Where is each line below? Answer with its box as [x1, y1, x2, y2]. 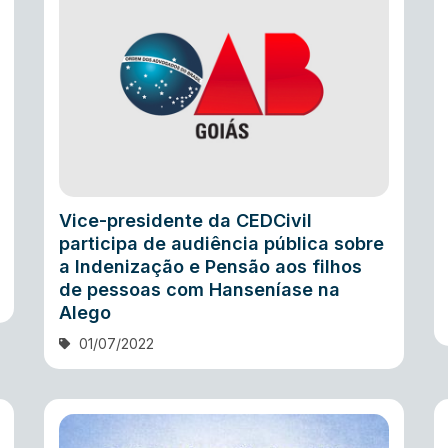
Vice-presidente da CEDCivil [59, 210, 312, 232]
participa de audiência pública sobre [59, 233, 384, 255]
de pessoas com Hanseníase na [59, 279, 340, 301]
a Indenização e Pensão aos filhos [59, 256, 362, 278]
